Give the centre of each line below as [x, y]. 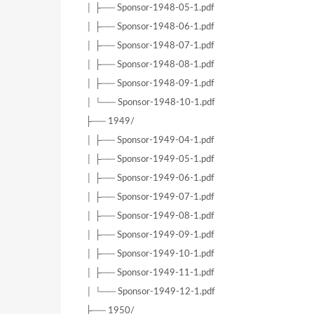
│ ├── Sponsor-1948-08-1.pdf [150, 65]
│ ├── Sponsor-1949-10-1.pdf [150, 254]
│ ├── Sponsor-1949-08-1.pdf [150, 216]
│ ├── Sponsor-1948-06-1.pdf [150, 27]
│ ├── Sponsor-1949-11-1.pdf [150, 273]
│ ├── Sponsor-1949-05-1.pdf [150, 159]
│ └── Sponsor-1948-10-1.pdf [150, 103]
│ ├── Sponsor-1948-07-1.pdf [150, 46]
